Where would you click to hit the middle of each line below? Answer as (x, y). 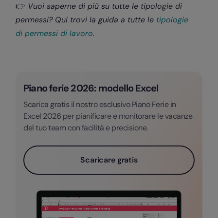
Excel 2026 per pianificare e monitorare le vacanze (108, 116)
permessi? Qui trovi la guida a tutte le (86, 20)
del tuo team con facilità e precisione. (86, 128)
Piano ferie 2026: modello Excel (91, 88)
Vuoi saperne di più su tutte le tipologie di (104, 6)
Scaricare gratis (109, 160)
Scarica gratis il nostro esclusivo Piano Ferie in (100, 105)
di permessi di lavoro (54, 34)
